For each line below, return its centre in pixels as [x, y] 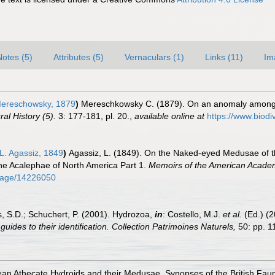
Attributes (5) [79, 57]
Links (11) [224, 57]
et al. [232, 214]
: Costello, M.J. [193, 214]
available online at [169, 116]
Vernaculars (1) [154, 57]
